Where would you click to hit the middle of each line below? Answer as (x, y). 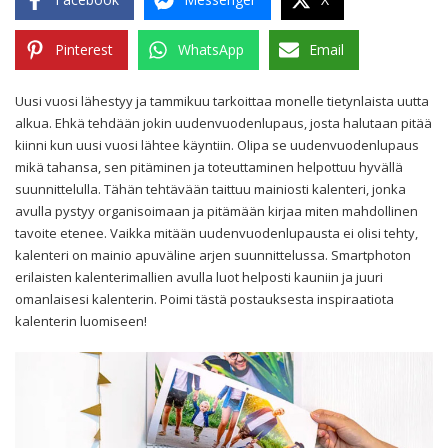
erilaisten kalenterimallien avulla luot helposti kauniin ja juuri (199, 276)
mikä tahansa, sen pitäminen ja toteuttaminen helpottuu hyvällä (209, 166)
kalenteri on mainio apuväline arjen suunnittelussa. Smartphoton (213, 254)
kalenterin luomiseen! (81, 320)
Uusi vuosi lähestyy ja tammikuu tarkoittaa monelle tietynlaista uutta (222, 100)
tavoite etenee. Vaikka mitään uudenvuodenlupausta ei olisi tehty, (216, 232)
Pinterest (84, 49)
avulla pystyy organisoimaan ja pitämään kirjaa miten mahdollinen (216, 210)
